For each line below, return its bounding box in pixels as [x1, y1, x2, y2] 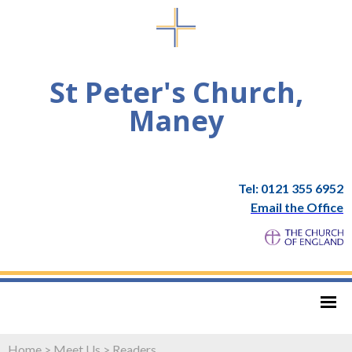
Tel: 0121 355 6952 [238, 180, 343, 196]
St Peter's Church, [49, 72, 303, 112]
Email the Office [251, 199, 343, 214]
